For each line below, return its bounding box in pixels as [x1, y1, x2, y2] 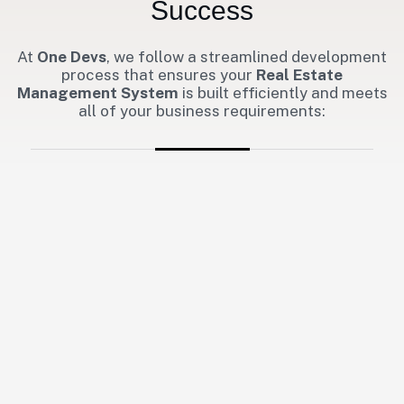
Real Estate [256, 65, 343, 84]
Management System [16, 83, 179, 102]
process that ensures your [61, 65, 256, 84]
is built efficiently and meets [178, 83, 388, 102]
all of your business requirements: [78, 101, 326, 120]
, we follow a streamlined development [106, 47, 387, 66]
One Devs [37, 47, 106, 66]
